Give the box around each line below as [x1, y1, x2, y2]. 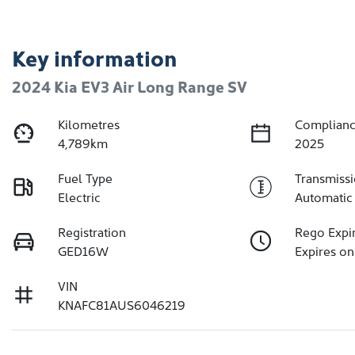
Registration [58, 223, 127, 241]
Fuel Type [58, 169, 113, 187]
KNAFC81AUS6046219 [58, 296, 186, 314]
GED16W [58, 242, 109, 260]
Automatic [295, 188, 353, 206]
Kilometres [58, 115, 120, 133]
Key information [12, 41, 177, 73]
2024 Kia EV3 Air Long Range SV [12, 74, 247, 97]
